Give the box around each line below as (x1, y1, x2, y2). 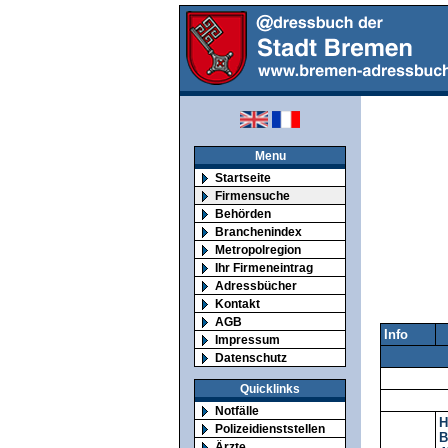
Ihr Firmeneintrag (215, 261, 313, 274)
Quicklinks (240, 381, 300, 395)
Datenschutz (215, 351, 287, 364)
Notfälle (215, 403, 259, 417)
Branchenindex (215, 225, 302, 238)
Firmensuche (215, 189, 290, 202)
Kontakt (215, 297, 260, 310)
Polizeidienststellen (215, 421, 325, 435)
